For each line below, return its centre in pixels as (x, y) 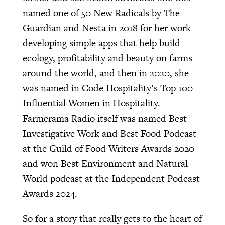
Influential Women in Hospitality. (92, 103)
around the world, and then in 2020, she (105, 73)
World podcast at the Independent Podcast (111, 178)
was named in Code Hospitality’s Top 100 (107, 88)
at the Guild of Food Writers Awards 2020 (108, 148)
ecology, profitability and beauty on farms (107, 58)
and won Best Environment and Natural (105, 163)
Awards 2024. (51, 193)
